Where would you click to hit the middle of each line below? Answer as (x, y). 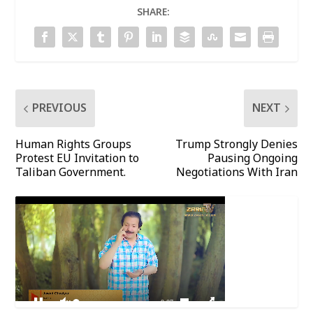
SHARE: (153, 13)
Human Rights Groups (74, 145)
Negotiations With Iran (236, 173)
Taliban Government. (71, 173)
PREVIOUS (60, 109)
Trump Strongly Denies (236, 145)
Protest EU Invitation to (78, 159)
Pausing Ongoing (252, 159)
